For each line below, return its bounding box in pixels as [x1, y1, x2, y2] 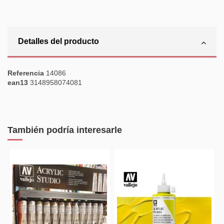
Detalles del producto [18, 36, 99, 45]
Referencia [7, 68, 44, 77]
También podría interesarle [7, 125, 122, 135]
